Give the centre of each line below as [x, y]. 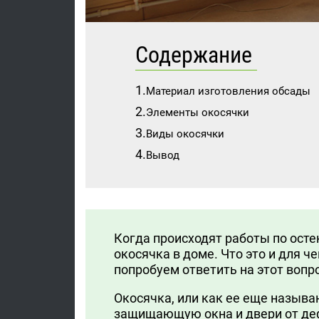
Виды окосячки [185, 134]
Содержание [196, 55]
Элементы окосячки [198, 113]
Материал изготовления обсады [228, 91]
